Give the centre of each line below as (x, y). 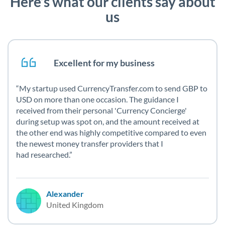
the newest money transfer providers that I (90, 144)
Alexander (65, 194)
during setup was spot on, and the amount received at (108, 122)
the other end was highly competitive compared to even (111, 133)
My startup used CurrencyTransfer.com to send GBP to (113, 88)
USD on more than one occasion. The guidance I (97, 99)
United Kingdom (75, 205)
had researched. (43, 155)
